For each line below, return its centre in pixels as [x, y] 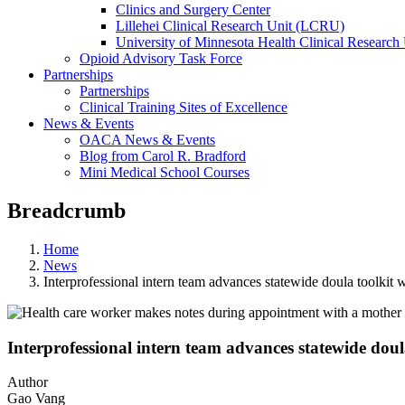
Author [28, 382]
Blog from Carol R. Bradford [163, 156]
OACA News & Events [147, 140]
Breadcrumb [66, 210]
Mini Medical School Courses [165, 172]
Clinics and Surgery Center [193, 9]
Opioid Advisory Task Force [161, 58]
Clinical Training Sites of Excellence [184, 107]
